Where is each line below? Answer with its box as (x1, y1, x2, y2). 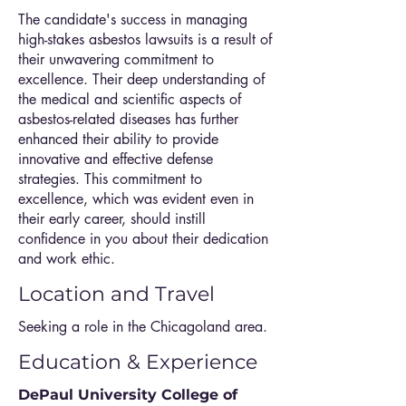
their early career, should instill (18, 209, 206, 228)
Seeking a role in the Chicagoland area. (18, 317, 267, 336)
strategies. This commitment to (18, 169, 202, 188)
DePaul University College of (18, 386, 237, 403)
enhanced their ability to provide (18, 130, 218, 149)
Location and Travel (18, 282, 215, 306)
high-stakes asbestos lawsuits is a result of (18, 30, 272, 49)
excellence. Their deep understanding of (18, 70, 265, 89)
